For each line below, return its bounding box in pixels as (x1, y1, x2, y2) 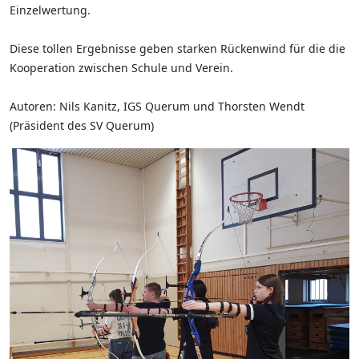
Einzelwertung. (10, 2, 91, 18)
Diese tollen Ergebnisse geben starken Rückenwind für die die (10, 41, 345, 56)
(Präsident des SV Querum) (10, 118, 154, 133)
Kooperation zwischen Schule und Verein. (10, 60, 233, 75)
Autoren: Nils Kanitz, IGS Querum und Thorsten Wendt (10, 99, 305, 114)
